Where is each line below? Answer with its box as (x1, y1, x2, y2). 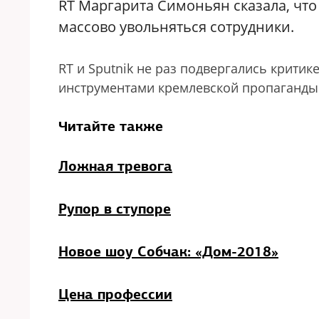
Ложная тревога (58, 157, 172, 175)
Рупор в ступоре (58, 199, 171, 218)
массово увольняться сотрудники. (58, 17, 294, 36)
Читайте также (58, 117, 163, 135)
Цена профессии (58, 285, 172, 303)
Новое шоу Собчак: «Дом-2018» (58, 242, 278, 261)
